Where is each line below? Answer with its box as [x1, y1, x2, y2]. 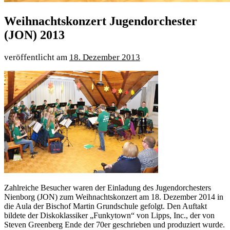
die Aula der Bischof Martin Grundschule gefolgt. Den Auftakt [4, 201, 207, 210]
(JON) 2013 [4, 28, 65, 42]
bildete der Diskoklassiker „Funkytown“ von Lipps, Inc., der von [4, 210, 215, 220]
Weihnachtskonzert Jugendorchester [4, 14, 197, 28]
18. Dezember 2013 [69, 52, 140, 62]
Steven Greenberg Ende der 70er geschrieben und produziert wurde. [4, 220, 225, 229]
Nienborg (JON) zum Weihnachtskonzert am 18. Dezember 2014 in [4, 192, 223, 201]
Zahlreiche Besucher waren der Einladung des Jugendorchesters [4, 183, 211, 192]
